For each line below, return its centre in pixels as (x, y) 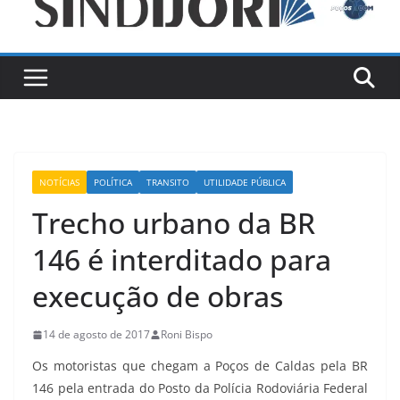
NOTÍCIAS (59, 183)
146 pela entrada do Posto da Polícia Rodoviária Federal (200, 388)
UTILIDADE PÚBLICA (245, 183)
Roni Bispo (187, 335)
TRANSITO (168, 183)
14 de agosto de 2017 (96, 335)
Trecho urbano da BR (174, 223)
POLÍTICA (113, 183)
